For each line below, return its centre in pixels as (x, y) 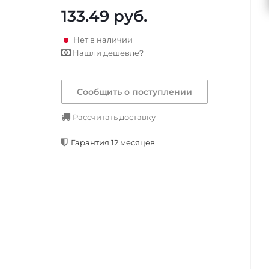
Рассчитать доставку (114, 117)
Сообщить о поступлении (134, 92)
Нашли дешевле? (108, 53)
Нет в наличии (103, 39)
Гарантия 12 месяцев (113, 143)
